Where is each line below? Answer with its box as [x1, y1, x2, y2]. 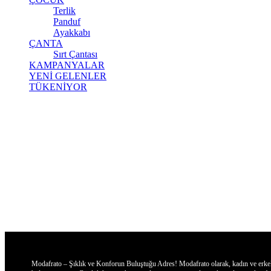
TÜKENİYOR [29, 82, 87, 92]
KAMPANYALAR [29, 60, 105, 70]
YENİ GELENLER [29, 71, 106, 81]
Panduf [53, 16, 80, 27]
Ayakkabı [53, 27, 90, 38]
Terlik [53, 5, 76, 16]
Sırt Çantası [53, 49, 97, 59]
